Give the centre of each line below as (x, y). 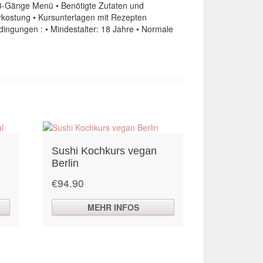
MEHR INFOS (113, 207)
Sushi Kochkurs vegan (104, 151)
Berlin (65, 163)
